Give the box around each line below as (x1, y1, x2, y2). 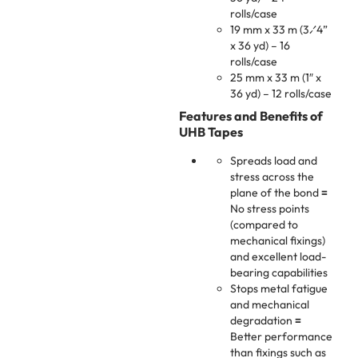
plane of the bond (230, 185, 321, 201)
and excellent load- (230, 249, 326, 265)
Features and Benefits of (179, 108, 323, 125)
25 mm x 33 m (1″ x (230, 70, 321, 86)
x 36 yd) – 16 (230, 38, 290, 54)
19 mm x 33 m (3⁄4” (230, 22, 328, 38)
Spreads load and (230, 153, 317, 169)
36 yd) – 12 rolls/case (230, 86, 332, 101)
